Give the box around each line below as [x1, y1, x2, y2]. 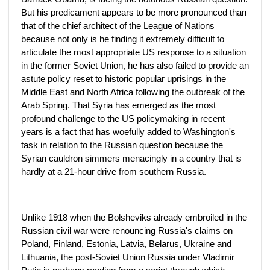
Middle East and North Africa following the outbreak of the [21, 87, 245, 97]
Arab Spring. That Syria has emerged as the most [21, 100, 216, 110]
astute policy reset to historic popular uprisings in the [21, 74, 226, 84]
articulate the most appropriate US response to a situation [21, 47, 246, 57]
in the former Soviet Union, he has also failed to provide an [21, 60, 249, 71]
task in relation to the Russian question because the [21, 140, 223, 150]
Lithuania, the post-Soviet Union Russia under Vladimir [21, 252, 234, 262]
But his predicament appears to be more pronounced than [21, 7, 246, 17]
